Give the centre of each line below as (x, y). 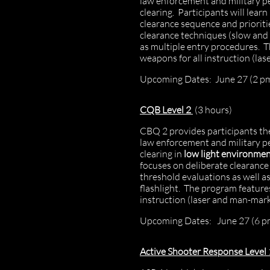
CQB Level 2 (166, 110)
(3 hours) (212, 110)
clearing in (162, 154)
